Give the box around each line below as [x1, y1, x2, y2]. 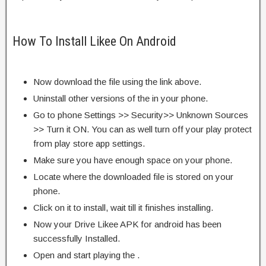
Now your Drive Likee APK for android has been [33, 218, 221, 229]
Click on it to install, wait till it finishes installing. [33, 202, 213, 213]
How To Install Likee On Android [12, 33, 176, 49]
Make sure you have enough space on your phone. [33, 154, 232, 165]
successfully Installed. [33, 233, 120, 243]
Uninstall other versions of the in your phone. [33, 93, 208, 103]
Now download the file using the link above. [33, 76, 201, 87]
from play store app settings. [33, 138, 145, 148]
